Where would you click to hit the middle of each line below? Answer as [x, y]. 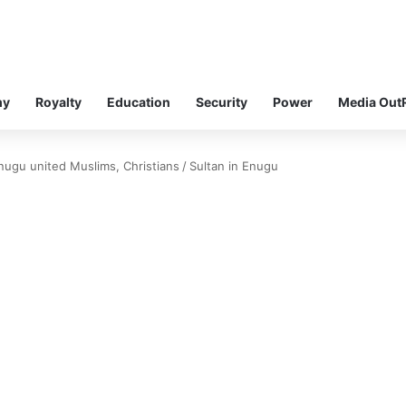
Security [222, 101]
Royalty [58, 101]
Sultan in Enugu [234, 165]
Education [139, 101]
